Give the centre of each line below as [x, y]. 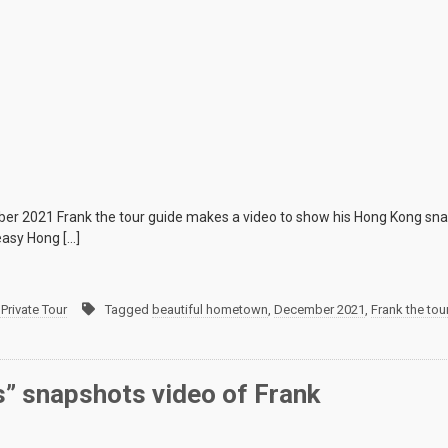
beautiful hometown [210, 310]
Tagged [128, 310]
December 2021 [319, 310]
